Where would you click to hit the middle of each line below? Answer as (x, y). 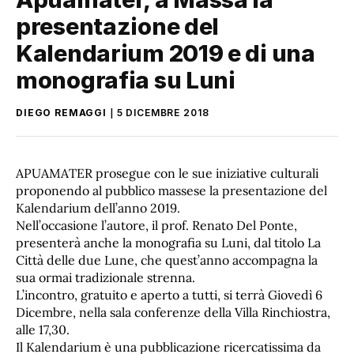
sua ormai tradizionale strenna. (105, 277)
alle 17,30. (43, 329)
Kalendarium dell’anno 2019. (98, 207)
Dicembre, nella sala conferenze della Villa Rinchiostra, (173, 312)
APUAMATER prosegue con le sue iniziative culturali (167, 173)
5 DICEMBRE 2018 (163, 112)
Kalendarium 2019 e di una (166, 53)
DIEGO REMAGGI (61, 112)
